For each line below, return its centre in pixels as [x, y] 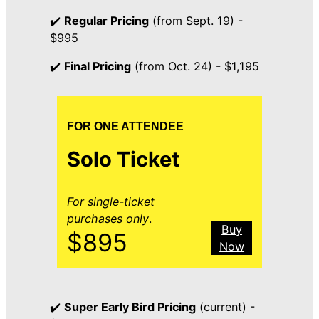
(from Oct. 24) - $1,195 [195, 67]
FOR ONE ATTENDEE [126, 126]
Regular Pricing [106, 21]
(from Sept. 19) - [195, 21]
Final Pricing [97, 67]
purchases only [108, 219]
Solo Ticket [124, 159]
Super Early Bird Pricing [130, 307]
